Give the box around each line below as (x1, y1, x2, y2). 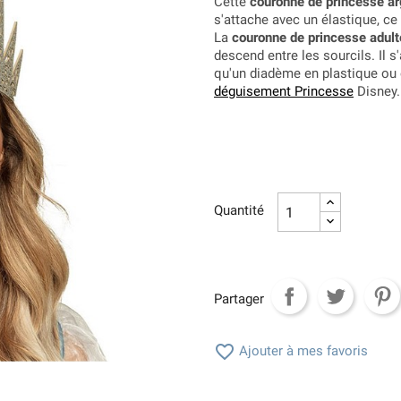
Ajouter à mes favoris (235, 343, 368, 360)
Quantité (214, 202, 264, 219)
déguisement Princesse (214, 83, 354, 100)
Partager (214, 290, 264, 307)
